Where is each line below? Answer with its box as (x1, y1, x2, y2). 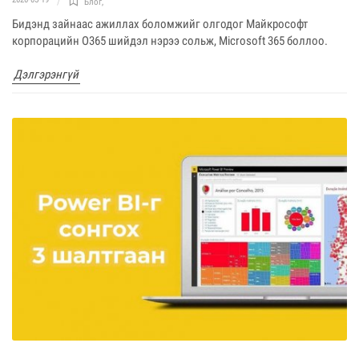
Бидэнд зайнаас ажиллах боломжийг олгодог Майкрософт (12, 16, 308, 31)
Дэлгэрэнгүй (14, 67, 79, 82)
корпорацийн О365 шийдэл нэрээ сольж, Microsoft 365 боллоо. (12, 33, 328, 48)
